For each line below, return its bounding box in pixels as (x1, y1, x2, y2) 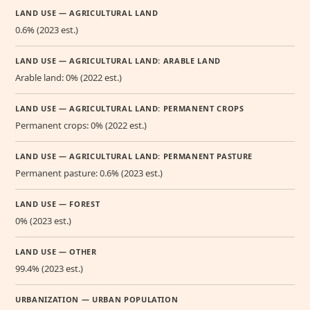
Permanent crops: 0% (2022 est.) (15, 118, 147, 131)
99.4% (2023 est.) (15, 262, 83, 275)
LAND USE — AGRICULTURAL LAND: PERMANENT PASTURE (15, 150, 253, 161)
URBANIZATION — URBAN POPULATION (15, 293, 179, 304)
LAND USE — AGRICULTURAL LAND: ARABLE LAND (15, 55, 221, 66)
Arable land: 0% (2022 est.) (15, 71, 122, 84)
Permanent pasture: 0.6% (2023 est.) (15, 166, 163, 179)
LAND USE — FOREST (15, 198, 100, 209)
